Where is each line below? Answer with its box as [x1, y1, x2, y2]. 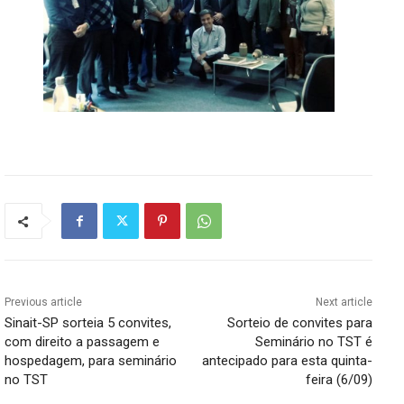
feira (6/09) [305, 372, 372, 389]
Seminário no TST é [254, 334, 372, 351]
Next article [315, 296, 372, 309]
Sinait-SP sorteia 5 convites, [5, 315, 171, 332]
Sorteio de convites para [226, 315, 372, 332]
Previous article [5, 296, 82, 309]
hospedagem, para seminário [5, 353, 177, 370]
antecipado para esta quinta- [201, 353, 372, 370]
